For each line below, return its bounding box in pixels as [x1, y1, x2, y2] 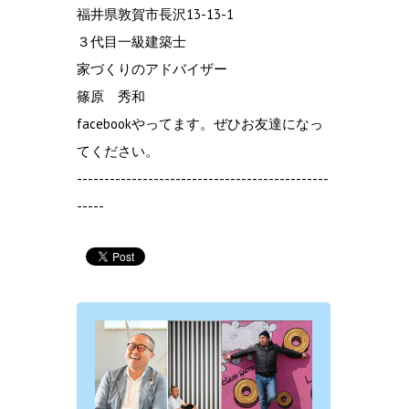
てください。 [77, 142, 159, 160]
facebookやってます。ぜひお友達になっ [77, 114, 323, 132]
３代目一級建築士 [77, 32, 186, 50]
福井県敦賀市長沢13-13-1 [77, 5, 234, 23]
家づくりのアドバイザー [77, 59, 227, 78]
